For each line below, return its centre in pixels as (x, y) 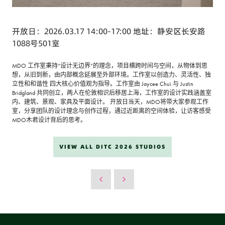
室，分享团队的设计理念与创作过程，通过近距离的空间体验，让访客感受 (111, 111)
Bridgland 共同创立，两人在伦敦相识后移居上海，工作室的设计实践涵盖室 (112, 93)
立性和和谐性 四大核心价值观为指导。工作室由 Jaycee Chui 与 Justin (103, 84)
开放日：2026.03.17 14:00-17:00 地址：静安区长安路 (109, 31)
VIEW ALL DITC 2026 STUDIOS (113, 147)
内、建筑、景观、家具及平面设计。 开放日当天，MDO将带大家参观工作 (110, 102)
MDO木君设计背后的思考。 (49, 120)
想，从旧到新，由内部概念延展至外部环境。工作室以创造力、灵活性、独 (111, 75)
